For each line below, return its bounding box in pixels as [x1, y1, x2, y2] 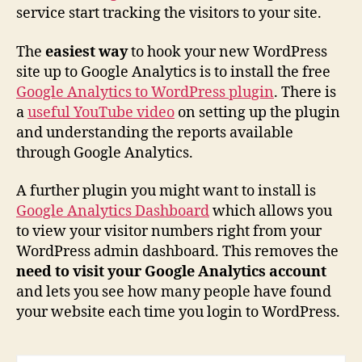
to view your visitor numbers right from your [16, 222, 322, 242]
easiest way [45, 42, 128, 61]
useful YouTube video [27, 103, 175, 122]
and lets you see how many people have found [16, 283, 331, 302]
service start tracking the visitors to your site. [16, 4, 322, 23]
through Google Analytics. [16, 143, 193, 162]
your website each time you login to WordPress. [16, 303, 340, 322]
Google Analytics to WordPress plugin [16, 82, 274, 102]
